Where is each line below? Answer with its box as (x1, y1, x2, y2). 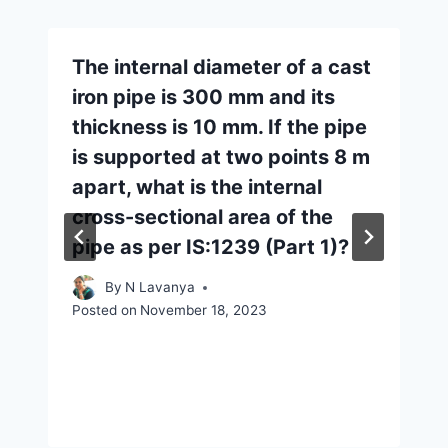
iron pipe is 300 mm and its (72, 84, 335, 109)
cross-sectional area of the (72, 204, 333, 229)
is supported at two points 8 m (72, 144, 370, 169)
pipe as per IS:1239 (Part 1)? (72, 234, 349, 259)
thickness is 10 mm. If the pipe (72, 114, 367, 139)
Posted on (72, 302, 137, 319)
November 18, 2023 (140, 302, 268, 319)
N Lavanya (125, 279, 196, 296)
